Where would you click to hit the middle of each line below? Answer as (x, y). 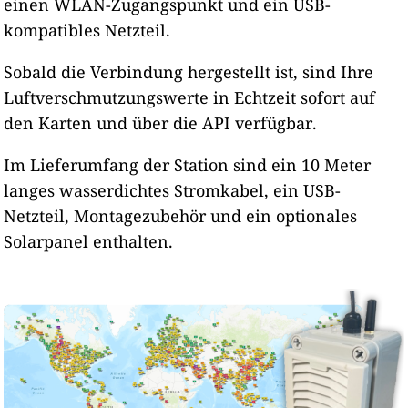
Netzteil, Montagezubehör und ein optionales (181, 215)
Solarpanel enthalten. (89, 241)
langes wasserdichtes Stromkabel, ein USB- (173, 190)
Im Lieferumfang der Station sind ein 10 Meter (188, 164)
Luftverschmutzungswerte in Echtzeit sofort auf (190, 97)
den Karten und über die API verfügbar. (161, 122)
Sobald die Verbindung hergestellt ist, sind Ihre (189, 71)
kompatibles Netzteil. (87, 30)
